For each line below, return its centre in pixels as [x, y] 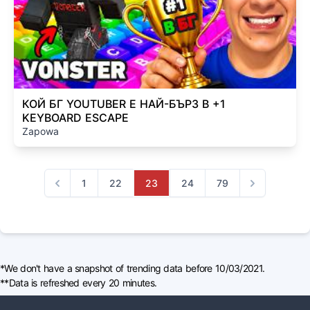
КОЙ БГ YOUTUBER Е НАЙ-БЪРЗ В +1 [124, 104]
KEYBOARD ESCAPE [75, 118]
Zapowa [40, 131]
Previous [70, 189]
